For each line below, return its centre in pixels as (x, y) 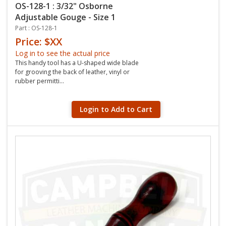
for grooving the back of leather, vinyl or (72, 72)
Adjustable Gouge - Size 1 (65, 17)
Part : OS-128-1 (36, 28)
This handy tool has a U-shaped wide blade (77, 63)
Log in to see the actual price (63, 53)
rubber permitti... (40, 81)
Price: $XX (39, 42)
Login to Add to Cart (116, 109)
